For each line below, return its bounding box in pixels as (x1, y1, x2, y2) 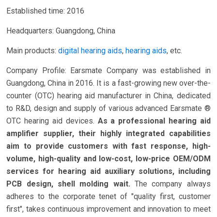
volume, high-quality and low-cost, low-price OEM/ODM (6, 154, 211, 163)
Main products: (6, 46, 59, 55)
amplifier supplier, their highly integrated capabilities (6, 128, 211, 138)
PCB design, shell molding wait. (6, 179, 135, 188)
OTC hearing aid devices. (6, 116, 98, 125)
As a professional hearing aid (97, 116, 211, 125)
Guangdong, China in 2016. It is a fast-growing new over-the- (6, 78, 211, 88)
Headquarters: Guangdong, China (6, 26, 116, 35)
